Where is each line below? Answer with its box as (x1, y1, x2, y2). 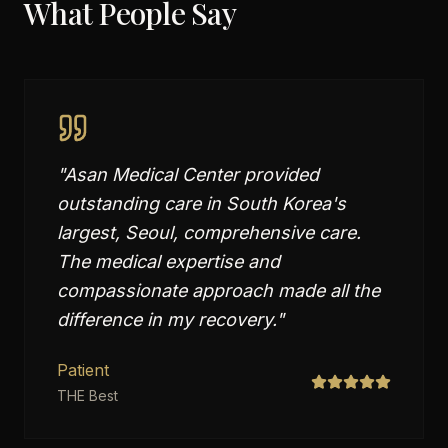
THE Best (57, 387, 118, 404)
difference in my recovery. (57, 309, 276, 330)
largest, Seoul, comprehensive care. (57, 222, 361, 243)
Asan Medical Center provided (64, 164, 319, 185)
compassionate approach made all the (57, 280, 380, 301)
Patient (57, 360, 109, 380)
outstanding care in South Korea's (57, 193, 346, 214)
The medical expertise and (57, 251, 280, 272)
